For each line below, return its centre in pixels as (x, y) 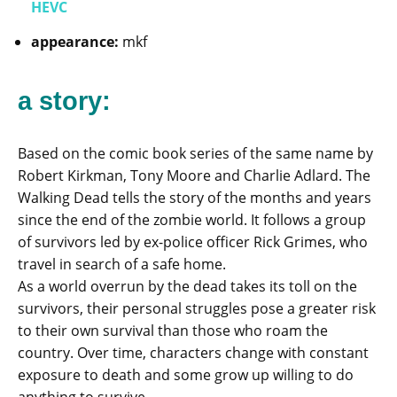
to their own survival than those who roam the (173, 331)
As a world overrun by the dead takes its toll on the (187, 287)
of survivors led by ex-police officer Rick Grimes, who (193, 242)
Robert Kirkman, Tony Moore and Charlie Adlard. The (194, 176)
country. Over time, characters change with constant (193, 353)
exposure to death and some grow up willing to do (186, 375)
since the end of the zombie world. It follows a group (192, 220)
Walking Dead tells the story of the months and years (195, 198)
